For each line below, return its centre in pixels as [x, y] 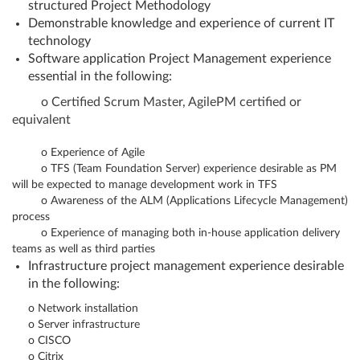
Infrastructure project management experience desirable [186, 266]
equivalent [41, 120]
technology [59, 41]
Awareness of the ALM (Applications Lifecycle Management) [199, 201]
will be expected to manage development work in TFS [145, 185]
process [31, 217]
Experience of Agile [98, 153]
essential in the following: [100, 76]
